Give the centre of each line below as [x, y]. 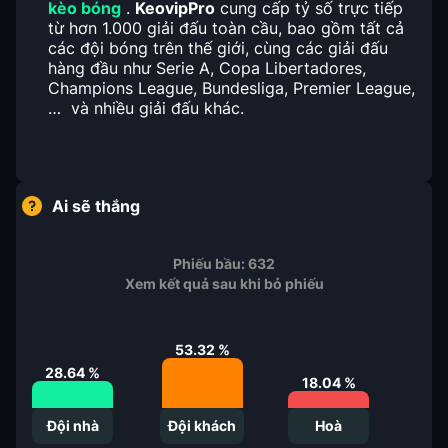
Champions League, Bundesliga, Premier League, [231, 88]
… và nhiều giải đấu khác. [146, 108]
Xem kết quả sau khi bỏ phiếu [224, 283]
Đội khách [202, 425]
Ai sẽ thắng [96, 206]
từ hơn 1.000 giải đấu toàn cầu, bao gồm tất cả [226, 28]
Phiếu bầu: [210, 263]
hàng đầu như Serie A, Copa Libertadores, [207, 68]
